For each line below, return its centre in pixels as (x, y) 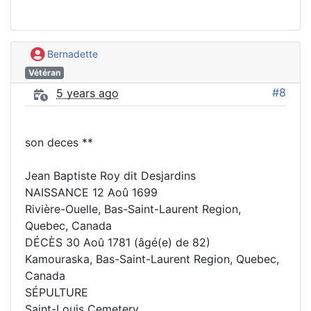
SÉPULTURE (57, 292)
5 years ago (87, 93)
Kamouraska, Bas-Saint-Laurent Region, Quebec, (152, 259)
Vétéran (44, 72)
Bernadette (71, 53)
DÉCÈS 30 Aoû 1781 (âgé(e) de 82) (118, 242)
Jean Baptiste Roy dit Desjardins (110, 175)
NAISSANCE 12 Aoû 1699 (91, 192)
